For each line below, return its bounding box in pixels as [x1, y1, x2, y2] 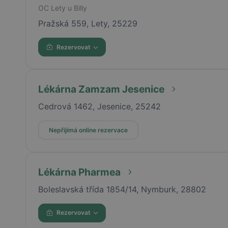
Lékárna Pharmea [38, 165, 121, 178]
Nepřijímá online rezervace [48, 126, 128, 134]
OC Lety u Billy [38, 4, 87, 13]
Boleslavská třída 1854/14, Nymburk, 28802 [38, 184, 206, 194]
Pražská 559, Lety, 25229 [38, 18, 137, 29]
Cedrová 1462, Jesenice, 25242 [38, 101, 161, 112]
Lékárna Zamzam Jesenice [38, 83, 164, 96]
